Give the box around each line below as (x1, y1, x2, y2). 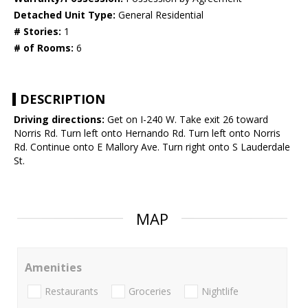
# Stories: (14, 25, 61, 38)
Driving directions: (14, 113, 104, 126)
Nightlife (201, 285, 239, 298)
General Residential (115, 8, 203, 22)
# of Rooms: (14, 41, 74, 55)
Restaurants (45, 285, 98, 298)
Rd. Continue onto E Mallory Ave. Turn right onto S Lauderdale (14, 140, 290, 154)
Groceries (129, 285, 171, 298)
